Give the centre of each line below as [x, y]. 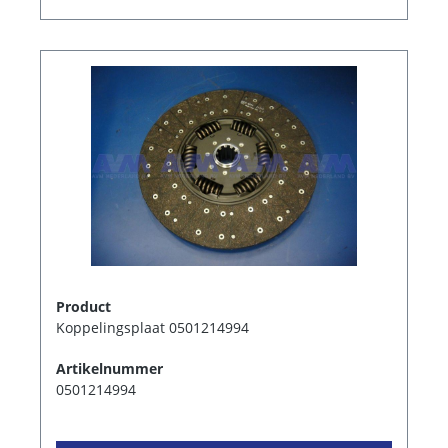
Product [83, 306]
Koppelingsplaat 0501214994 [152, 327]
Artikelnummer [109, 368]
